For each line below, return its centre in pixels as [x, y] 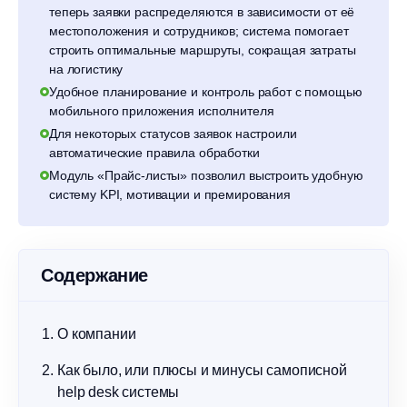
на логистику [86, 69]
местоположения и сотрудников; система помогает [199, 31]
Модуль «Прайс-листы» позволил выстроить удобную [206, 175]
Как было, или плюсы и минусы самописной [202, 370]
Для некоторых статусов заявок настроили [173, 134]
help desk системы [119, 392]
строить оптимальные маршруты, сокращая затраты [203, 50]
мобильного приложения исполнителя [162, 111]
